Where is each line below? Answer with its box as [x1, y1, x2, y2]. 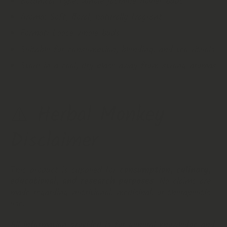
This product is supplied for [10, 163, 120, 178]
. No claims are [154, 174, 211, 189]
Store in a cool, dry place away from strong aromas [20, 59, 216, 73]
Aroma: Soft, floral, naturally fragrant [20, 10, 162, 25]
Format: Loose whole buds [20, 26, 120, 41]
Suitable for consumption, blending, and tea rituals [20, 43, 215, 57]
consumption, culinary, [120, 163, 211, 178]
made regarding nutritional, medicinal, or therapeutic [10, 185, 210, 200]
